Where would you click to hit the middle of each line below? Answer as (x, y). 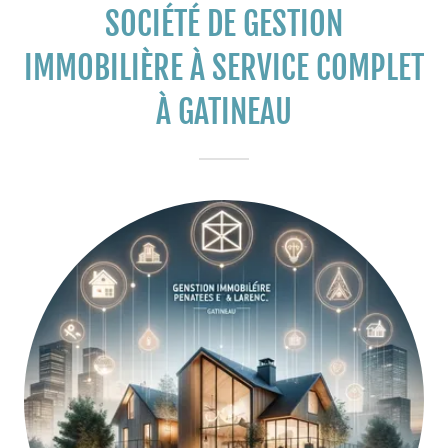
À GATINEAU (224, 112)
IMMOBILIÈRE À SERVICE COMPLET (224, 68)
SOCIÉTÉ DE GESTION (224, 24)
